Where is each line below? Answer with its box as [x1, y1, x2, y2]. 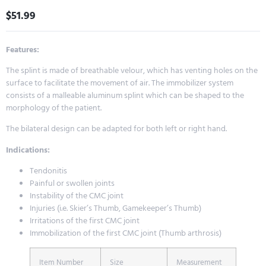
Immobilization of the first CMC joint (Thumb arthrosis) [30, 226, 221, 240]
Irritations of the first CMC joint [30, 214, 140, 228]
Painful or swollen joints [30, 176, 115, 191]
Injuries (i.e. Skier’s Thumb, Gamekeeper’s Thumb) [30, 201, 201, 216]
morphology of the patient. [6, 100, 102, 115]
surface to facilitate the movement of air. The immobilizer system [6, 75, 233, 90]
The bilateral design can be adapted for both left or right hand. [6, 122, 227, 136]
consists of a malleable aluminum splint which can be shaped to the [6, 88, 244, 102]
